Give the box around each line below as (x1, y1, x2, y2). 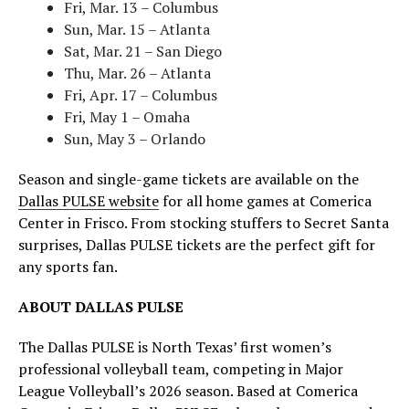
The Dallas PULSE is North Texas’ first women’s (18, 337, 331, 357)
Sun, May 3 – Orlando (64, 129, 205, 149)
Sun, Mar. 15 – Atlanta (64, 19, 210, 39)
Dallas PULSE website (18, 191, 159, 211)
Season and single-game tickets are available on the (18, 169, 359, 189)
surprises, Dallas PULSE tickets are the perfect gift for (18, 235, 375, 255)
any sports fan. (18, 257, 118, 277)
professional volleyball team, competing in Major (18, 359, 343, 379)
